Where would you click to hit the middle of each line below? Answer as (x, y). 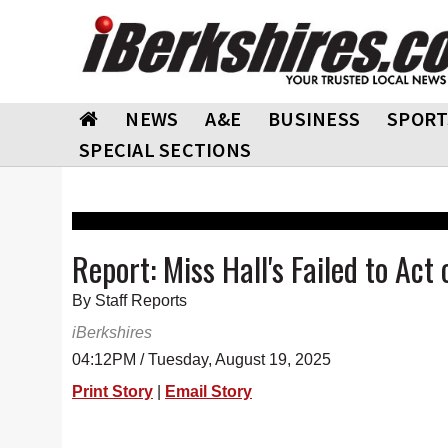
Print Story (112, 391)
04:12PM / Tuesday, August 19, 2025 (201, 359)
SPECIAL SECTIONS (165, 149)
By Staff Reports (129, 300)
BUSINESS (314, 118)
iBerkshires (112, 332)
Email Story (208, 391)
